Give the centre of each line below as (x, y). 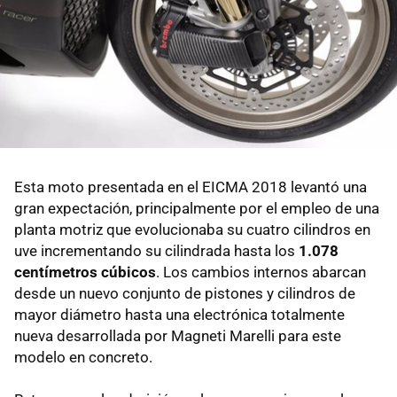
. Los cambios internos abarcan (261, 272)
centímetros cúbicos (85, 272)
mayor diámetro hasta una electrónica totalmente (179, 314)
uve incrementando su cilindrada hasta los (156, 250)
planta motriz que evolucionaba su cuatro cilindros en (192, 229)
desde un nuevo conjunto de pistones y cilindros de (185, 293)
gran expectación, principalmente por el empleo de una (197, 208)
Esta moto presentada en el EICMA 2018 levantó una (191, 187)
